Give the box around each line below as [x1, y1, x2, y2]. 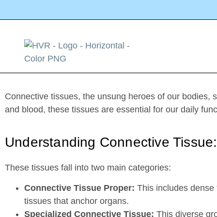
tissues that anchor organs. [24, 196, 129, 206]
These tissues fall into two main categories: [5, 163, 171, 173]
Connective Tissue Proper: [24, 183, 135, 193]
